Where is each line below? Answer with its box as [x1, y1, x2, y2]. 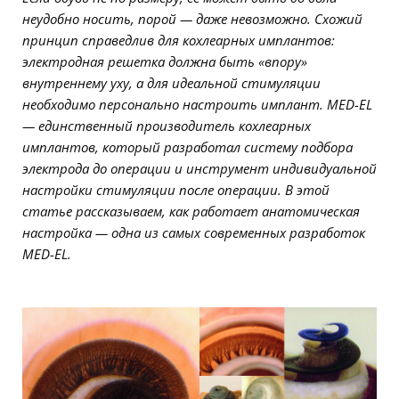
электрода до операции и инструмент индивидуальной [22, 159, 377, 177]
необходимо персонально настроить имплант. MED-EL [22, 95, 372, 113]
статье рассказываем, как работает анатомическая [22, 202, 360, 220]
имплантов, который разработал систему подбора [22, 138, 353, 156]
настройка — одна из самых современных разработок [22, 224, 365, 241]
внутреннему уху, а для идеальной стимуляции [22, 74, 321, 92]
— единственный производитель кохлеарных [22, 117, 311, 134]
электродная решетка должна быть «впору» [22, 53, 307, 70]
